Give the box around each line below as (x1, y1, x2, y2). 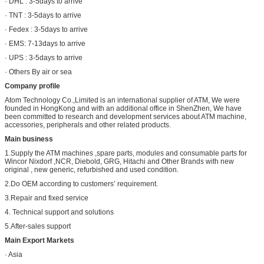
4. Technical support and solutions (5, 207, 114, 216)
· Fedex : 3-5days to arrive (5, 25, 88, 34)
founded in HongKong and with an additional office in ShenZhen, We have (5, 104, 242, 113)
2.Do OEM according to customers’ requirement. (5, 179, 158, 188)
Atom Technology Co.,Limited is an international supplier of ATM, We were (5, 95, 240, 104)
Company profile (5, 81, 60, 90)
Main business (5, 134, 53, 143)
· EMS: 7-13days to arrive (5, 39, 85, 48)
